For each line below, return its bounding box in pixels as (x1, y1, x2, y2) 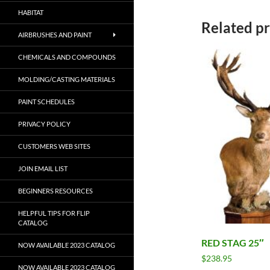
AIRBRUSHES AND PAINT (18, 31, 92, 39)
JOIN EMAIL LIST (18, 165, 67, 172)
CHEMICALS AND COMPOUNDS (18, 53, 116, 61)
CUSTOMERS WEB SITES (18, 142, 90, 150)
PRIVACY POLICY (18, 120, 71, 128)
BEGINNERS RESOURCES (18, 187, 93, 195)
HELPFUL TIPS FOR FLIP (18, 209, 90, 217)
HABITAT (18, 8, 43, 16)
